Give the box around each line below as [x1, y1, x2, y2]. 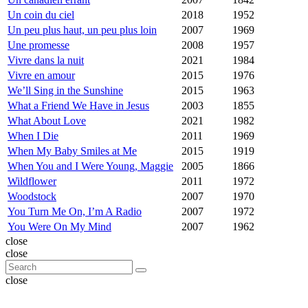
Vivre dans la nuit [8, 54, 84, 67]
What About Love [8, 115, 86, 127]
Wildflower [8, 175, 56, 188]
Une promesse [8, 39, 69, 52]
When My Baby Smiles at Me [8, 145, 137, 157]
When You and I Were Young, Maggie [8, 160, 173, 173]
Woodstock [8, 190, 56, 203]
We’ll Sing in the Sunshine [8, 85, 123, 97]
